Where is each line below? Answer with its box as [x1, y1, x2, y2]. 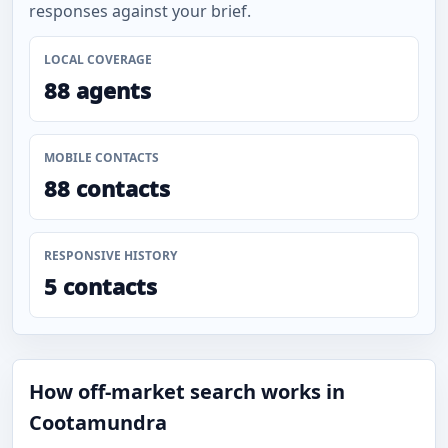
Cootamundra [29, 409, 167, 436]
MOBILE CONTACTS [44, 149, 159, 166]
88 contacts [44, 173, 170, 203]
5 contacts [44, 271, 157, 301]
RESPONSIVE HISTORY [44, 247, 177, 264]
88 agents [44, 75, 151, 105]
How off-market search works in [29, 378, 345, 405]
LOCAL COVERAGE [44, 51, 152, 68]
